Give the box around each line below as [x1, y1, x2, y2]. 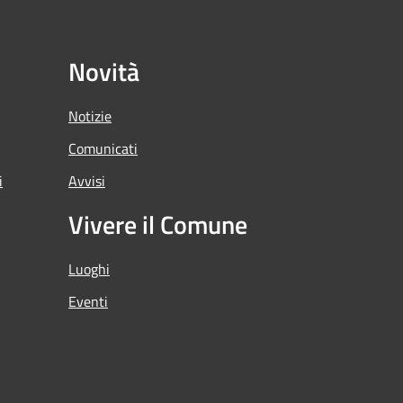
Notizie [68, 104, 112, 127]
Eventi [68, 290, 108, 312]
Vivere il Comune [68, 204, 247, 244]
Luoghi [68, 257, 110, 280]
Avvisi [68, 169, 105, 192]
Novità [68, 51, 139, 91]
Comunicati [68, 137, 138, 159]
